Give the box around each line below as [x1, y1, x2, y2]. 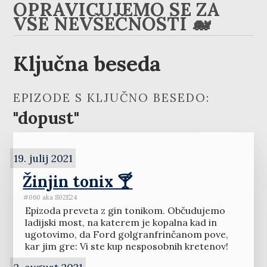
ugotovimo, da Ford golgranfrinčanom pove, [24, 228, 228, 241]
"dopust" [13, 107, 80, 129]
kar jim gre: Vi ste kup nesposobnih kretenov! [24, 240, 228, 253]
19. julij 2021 [13, 151, 73, 165]
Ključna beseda [13, 49, 162, 76]
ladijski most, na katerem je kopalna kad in [24, 216, 217, 229]
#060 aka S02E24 [23, 193, 77, 201]
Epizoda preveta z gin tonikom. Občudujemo [24, 204, 225, 217]
